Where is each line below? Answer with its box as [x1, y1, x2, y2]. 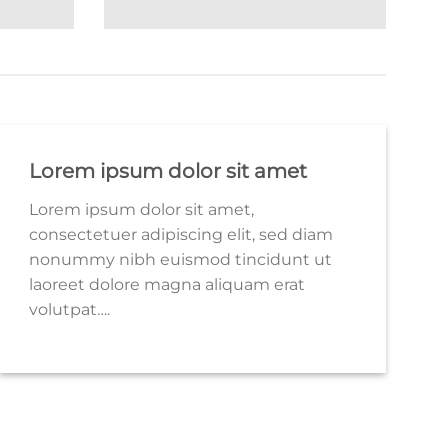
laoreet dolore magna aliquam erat [29, 275, 306, 295]
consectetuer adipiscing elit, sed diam [29, 225, 334, 245]
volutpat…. [29, 300, 111, 320]
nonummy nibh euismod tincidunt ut [29, 250, 333, 270]
